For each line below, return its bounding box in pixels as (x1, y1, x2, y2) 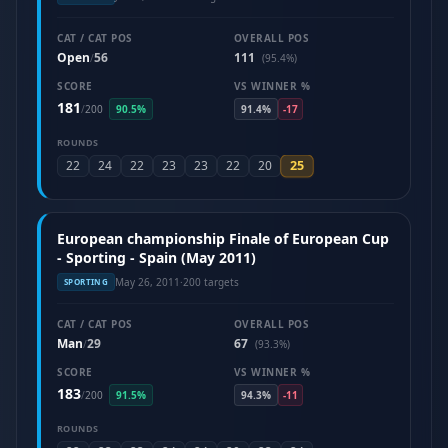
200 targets (183, 274, 240, 289)
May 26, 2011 (115, 274, 181, 289)
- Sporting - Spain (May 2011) (57, 248, 256, 267)
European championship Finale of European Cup (57, 229, 389, 248)
